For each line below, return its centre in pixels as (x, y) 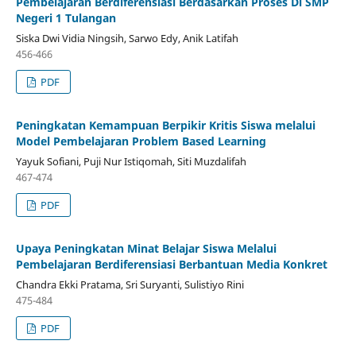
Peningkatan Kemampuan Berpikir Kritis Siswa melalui (165, 125)
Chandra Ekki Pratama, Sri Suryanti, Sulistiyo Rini (130, 284)
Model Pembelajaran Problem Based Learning (141, 141)
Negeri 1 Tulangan (66, 17)
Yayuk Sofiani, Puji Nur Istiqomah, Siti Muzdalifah (131, 161)
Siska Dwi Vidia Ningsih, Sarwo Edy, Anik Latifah (127, 38)
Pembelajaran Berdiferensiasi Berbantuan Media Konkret (171, 264)
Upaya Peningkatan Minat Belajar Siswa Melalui (146, 248)
